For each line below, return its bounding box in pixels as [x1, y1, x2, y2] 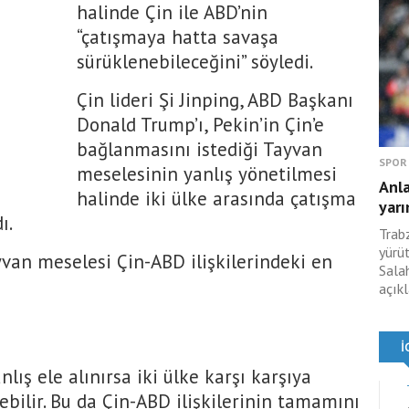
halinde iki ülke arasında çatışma [77, 186, 356, 211]
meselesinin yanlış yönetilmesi [77, 162, 337, 186]
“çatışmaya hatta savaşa [77, 25, 278, 49]
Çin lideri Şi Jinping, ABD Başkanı [77, 88, 353, 112]
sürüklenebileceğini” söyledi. [77, 49, 313, 74]
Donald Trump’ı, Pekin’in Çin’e [77, 112, 324, 137]
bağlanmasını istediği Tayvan [77, 137, 322, 162]
